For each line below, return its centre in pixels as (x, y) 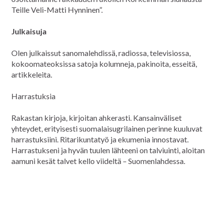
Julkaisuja (29, 31)
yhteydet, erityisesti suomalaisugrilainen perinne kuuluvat (107, 129)
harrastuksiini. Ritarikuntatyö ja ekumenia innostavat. (100, 139)
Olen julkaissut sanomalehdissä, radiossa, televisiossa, (101, 53)
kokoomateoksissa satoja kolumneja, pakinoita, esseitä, (104, 64)
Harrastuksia (33, 96)
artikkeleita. (32, 75)
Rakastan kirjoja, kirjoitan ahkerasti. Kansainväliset (96, 118)
